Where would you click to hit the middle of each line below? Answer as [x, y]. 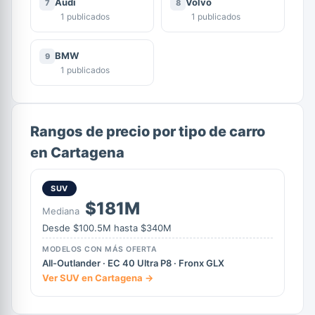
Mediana [62, 211]
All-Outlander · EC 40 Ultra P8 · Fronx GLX [133, 263]
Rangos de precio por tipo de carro [148, 131]
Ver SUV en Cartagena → [98, 277]
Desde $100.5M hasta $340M [107, 227]
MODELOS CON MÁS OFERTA [99, 249]
